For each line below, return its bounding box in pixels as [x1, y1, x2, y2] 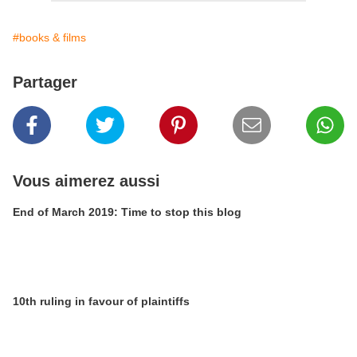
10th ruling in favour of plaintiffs [13, 295, 190, 308]
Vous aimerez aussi [13, 172, 160, 190]
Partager [13, 73, 77, 91]
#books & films [13, 31, 86, 44]
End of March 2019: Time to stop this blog [13, 206, 241, 218]
